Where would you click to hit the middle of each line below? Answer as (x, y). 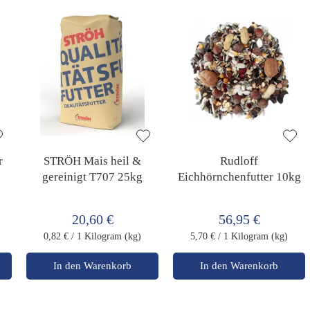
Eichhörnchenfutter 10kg (239, 176)
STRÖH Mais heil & (93, 161)
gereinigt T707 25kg (93, 176)
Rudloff (239, 161)
